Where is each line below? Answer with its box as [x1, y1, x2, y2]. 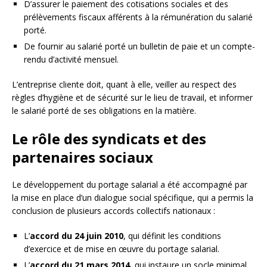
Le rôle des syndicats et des [12, 128, 206, 148]
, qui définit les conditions [123, 229, 221, 241]
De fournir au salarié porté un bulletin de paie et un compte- [24, 40, 255, 52]
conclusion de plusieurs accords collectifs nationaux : [12, 204, 215, 216]
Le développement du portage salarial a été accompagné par [12, 178, 247, 190]
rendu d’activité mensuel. [24, 53, 119, 65]
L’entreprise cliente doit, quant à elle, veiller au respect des [12, 78, 237, 90]
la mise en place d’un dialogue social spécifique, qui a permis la [12, 191, 253, 203]
